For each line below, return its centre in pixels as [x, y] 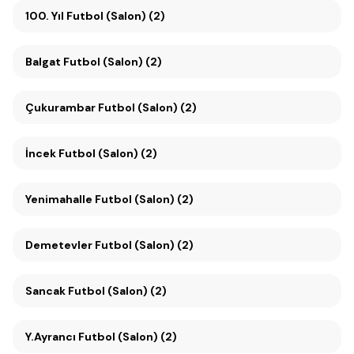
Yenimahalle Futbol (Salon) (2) [109, 200]
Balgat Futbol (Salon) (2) [94, 62]
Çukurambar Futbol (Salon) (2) [111, 108]
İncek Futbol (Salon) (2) [91, 154]
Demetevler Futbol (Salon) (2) [109, 245]
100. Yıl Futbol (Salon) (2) [116, 16]
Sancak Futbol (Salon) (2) [96, 291]
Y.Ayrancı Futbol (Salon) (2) [101, 337]
